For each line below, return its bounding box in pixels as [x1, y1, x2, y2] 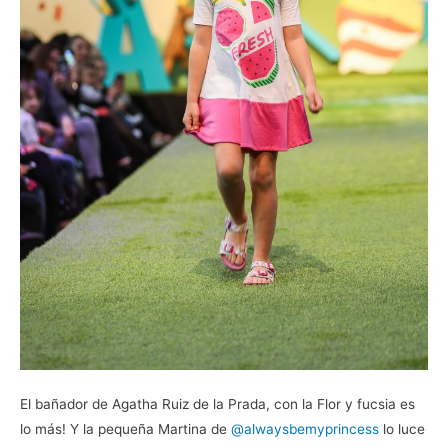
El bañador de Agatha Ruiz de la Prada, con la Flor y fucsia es [20, 396, 415, 413]
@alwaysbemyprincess [231, 421, 379, 438]
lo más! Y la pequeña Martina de [20, 421, 231, 438]
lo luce [379, 421, 425, 438]
